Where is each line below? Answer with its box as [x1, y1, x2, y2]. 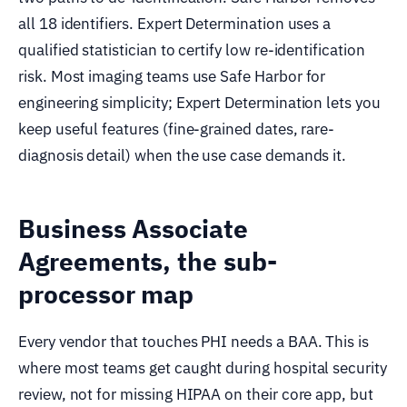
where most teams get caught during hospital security [18, 357, 387, 378]
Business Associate [18, 211, 248, 245]
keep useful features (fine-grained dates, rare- [18, 118, 335, 139]
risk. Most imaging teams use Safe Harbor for [18, 65, 326, 86]
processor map [18, 276, 194, 311]
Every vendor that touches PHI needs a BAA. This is [18, 331, 370, 352]
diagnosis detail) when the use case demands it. [18, 144, 347, 165]
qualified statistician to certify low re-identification [18, 39, 365, 60]
